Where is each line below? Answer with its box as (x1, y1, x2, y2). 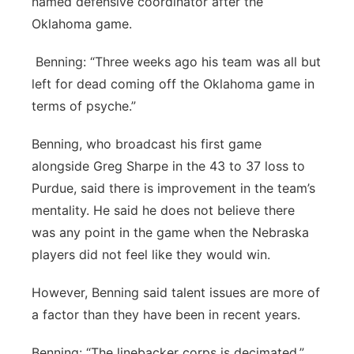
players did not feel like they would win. (32, 247, 270, 262)
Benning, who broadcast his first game (32, 136, 262, 152)
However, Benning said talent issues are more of (32, 284, 320, 300)
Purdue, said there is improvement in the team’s (32, 180, 315, 196)
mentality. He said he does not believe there (32, 202, 295, 218)
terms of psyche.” (32, 98, 136, 114)
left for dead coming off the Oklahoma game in (32, 76, 314, 92)
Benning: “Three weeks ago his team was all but (32, 54, 321, 70)
